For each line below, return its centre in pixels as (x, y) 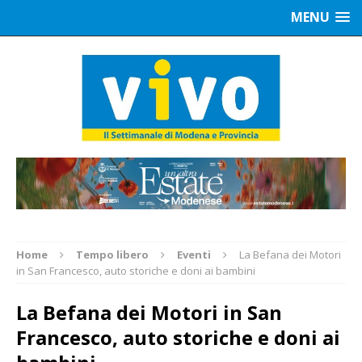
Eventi (194, 254)
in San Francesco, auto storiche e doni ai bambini (136, 270)
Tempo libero (112, 254)
